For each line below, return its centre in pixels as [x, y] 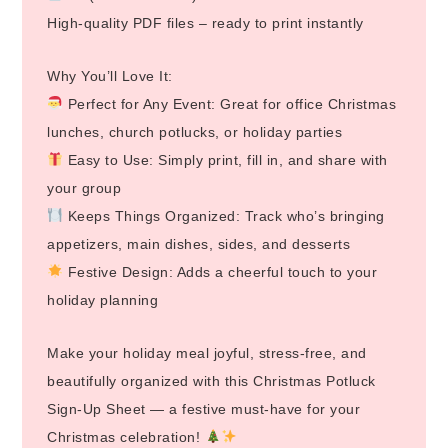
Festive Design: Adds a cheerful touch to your [220, 271]
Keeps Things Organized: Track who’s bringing [224, 215]
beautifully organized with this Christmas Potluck [211, 380]
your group [84, 187]
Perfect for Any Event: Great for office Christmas [230, 103]
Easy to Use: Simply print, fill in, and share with [225, 159]
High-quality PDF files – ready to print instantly [205, 22]
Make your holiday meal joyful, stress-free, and [207, 352]
